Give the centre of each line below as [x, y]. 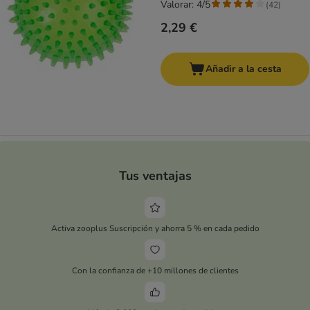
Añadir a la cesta [243, 69]
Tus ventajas [155, 175]
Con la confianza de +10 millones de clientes [155, 270]
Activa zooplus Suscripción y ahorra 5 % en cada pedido [155, 228]
